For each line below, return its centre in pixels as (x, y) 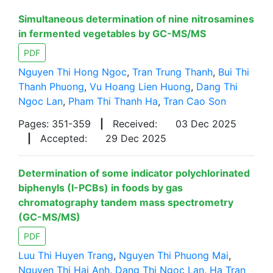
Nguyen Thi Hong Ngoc (73, 72)
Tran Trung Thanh (172, 72)
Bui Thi (234, 72)
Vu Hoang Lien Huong (140, 87)
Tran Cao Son (195, 101)
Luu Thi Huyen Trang (66, 255)
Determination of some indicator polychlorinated (134, 173)
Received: (135, 124)
